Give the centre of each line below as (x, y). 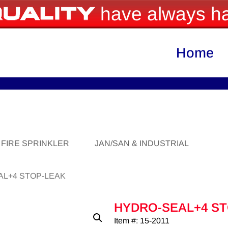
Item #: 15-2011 (142, 221)
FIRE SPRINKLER (35, 144)
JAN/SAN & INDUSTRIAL (142, 144)
